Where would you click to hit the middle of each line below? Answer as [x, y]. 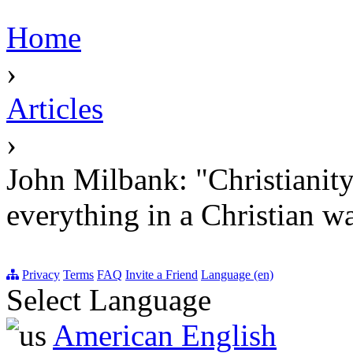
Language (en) [237, 275]
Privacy [41, 275]
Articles [55, 108]
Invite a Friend [162, 275]
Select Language [109, 300]
